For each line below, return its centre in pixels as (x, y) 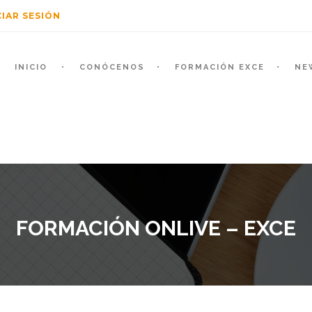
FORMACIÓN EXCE (220, 67)
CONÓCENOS (112, 67)
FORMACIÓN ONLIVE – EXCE (156, 228)
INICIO (31, 67)
